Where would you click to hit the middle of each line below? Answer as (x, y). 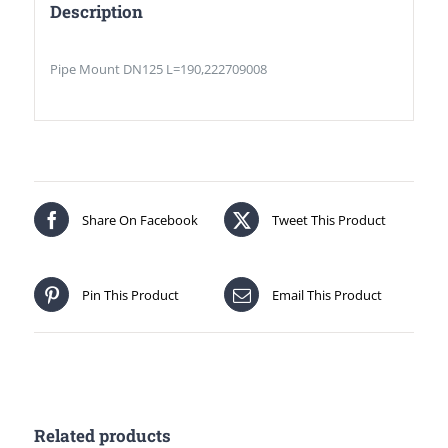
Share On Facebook (140, 219)
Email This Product (327, 294)
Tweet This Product (329, 219)
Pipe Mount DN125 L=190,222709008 (159, 69)
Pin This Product (130, 294)
